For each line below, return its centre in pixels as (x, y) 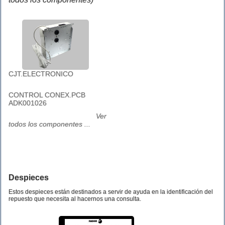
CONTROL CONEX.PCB (47, 95)
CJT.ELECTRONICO (41, 74)
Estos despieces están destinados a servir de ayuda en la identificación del (111, 192)
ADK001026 (28, 103)
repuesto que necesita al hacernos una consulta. (75, 199)
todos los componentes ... (49, 124)
